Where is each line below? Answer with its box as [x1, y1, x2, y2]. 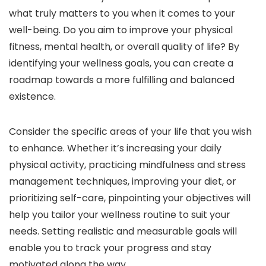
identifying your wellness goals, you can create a [9, 56, 233, 71]
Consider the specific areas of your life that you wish [9, 125, 252, 139]
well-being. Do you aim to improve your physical [9, 23, 233, 37]
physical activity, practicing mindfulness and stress [9, 158, 246, 172]
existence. [9, 90, 56, 104]
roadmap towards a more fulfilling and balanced [9, 73, 235, 87]
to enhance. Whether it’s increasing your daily [9, 141, 221, 156]
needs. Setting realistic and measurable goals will [9, 224, 237, 239]
